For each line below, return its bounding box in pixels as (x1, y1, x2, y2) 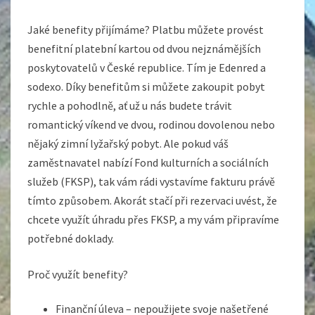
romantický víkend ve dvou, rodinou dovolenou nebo (27, 117, 275, 132)
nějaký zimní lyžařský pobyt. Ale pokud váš (27, 136, 229, 151)
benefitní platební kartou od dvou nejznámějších (27, 41, 261, 56)
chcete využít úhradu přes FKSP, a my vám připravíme (27, 212, 279, 227)
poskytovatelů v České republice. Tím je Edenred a (27, 60, 266, 75)
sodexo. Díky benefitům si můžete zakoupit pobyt (27, 79, 265, 94)
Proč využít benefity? (27, 267, 128, 282)
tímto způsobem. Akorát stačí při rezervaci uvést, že (27, 193, 277, 208)
